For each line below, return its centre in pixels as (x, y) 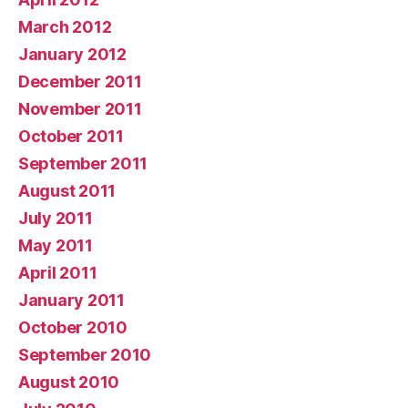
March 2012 (65, 26)
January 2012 (72, 54)
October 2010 (73, 327)
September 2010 (85, 354)
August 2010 (69, 382)
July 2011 (56, 218)
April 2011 (58, 272)
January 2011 (71, 300)
